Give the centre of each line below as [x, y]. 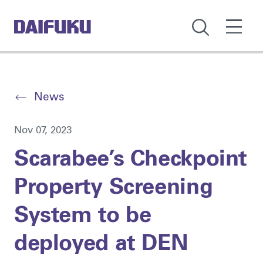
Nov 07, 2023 [43, 131]
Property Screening [113, 188]
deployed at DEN [101, 245]
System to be [82, 217]
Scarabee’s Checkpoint [131, 160]
